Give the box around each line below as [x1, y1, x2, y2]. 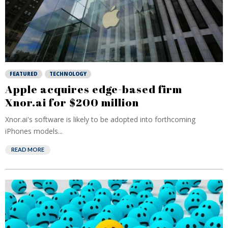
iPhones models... [5, 126, 63, 136]
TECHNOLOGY [49, 70, 87, 77]
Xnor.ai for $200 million [5, 95, 139, 109]
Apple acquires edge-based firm [5, 82, 182, 96]
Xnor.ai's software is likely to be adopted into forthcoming [5, 115, 195, 124]
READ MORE [11, 146, 44, 153]
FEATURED [10, 70, 38, 77]
